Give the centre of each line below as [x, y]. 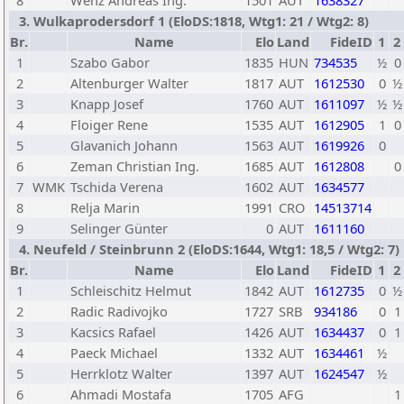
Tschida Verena [117, 187]
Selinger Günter [119, 228]
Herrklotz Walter [121, 373]
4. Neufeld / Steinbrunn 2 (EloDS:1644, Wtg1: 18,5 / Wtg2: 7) [206, 249]
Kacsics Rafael [113, 332]
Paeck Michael [114, 353]
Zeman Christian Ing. [135, 166]
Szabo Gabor [110, 62]
